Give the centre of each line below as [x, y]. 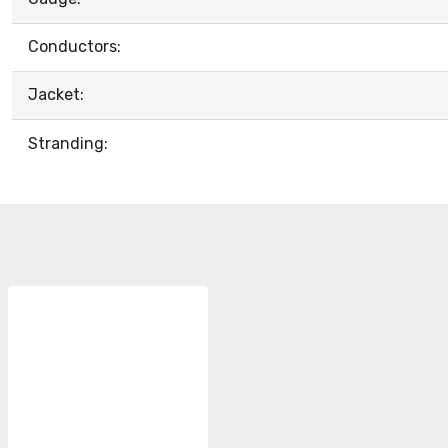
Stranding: [68, 143]
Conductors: [74, 46]
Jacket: [56, 94]
